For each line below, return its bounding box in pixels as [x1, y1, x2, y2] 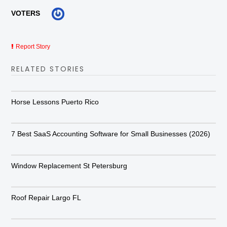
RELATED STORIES [11, 63, 85, 74]
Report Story [16, 43, 51, 50]
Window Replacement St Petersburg [11, 161, 128, 170]
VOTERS [11, 9, 41, 17]
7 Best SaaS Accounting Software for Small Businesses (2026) [11, 129, 211, 138]
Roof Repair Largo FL [11, 193, 82, 202]
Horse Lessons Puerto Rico [11, 97, 99, 106]
